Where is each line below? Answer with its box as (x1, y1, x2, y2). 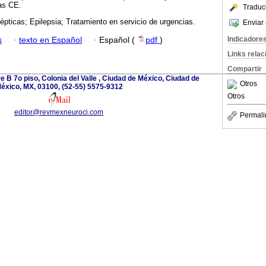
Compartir (227, 65, 262, 73)
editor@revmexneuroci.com (14, 107, 103, 116)
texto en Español (19, 35, 82, 45)
